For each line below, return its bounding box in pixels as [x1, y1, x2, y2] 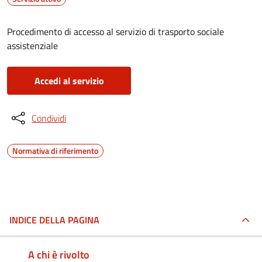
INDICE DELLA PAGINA [9, 213, 99, 227]
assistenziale [7, 39, 58, 53]
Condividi [32, 111, 66, 125]
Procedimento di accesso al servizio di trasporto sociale [7, 25, 224, 39]
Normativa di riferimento [12, 144, 98, 157]
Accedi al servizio [34, 74, 104, 88]
